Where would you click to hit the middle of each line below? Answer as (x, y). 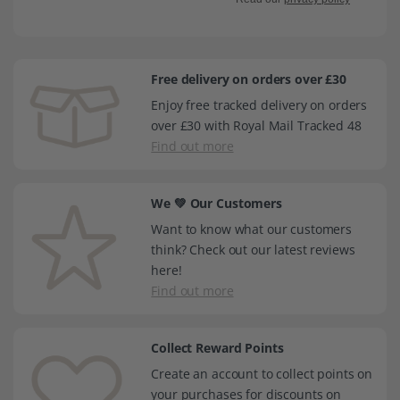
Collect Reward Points (217, 347)
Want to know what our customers (251, 229)
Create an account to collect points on (262, 373)
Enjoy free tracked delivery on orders (259, 104)
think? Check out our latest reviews (253, 249)
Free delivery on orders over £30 (249, 79)
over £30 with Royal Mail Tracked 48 (256, 125)
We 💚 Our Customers (217, 203)
